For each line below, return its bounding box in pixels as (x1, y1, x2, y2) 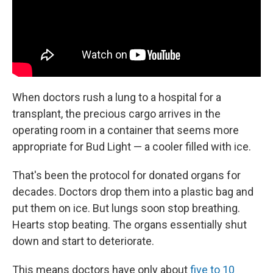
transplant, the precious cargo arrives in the (12, 107, 221, 120)
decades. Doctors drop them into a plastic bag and (12, 185, 253, 198)
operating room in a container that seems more (12, 123, 239, 136)
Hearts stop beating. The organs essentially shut (12, 218, 247, 231)
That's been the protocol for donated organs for (12, 168, 241, 182)
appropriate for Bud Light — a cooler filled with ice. (12, 140, 251, 153)
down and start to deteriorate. (12, 234, 154, 247)
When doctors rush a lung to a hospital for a (12, 90, 221, 104)
